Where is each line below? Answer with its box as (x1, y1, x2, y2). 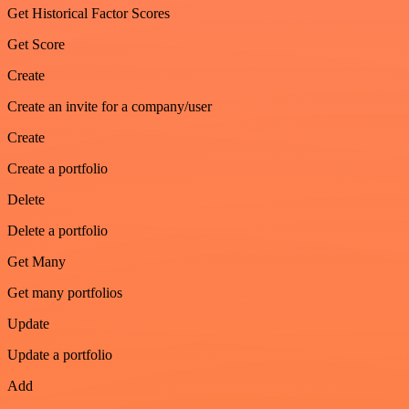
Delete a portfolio (7, 222, 108, 238)
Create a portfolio (7, 160, 108, 176)
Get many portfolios (7, 284, 122, 300)
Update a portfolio (7, 346, 112, 362)
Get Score (7, 36, 65, 52)
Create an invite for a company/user (7, 98, 212, 114)
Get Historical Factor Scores (7, 5, 170, 21)
